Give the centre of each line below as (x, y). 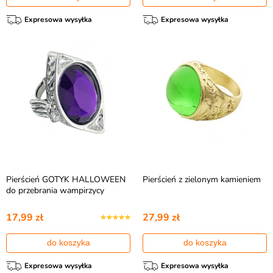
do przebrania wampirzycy (55, 190)
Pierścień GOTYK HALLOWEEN (66, 179)
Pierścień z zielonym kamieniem (202, 179)
